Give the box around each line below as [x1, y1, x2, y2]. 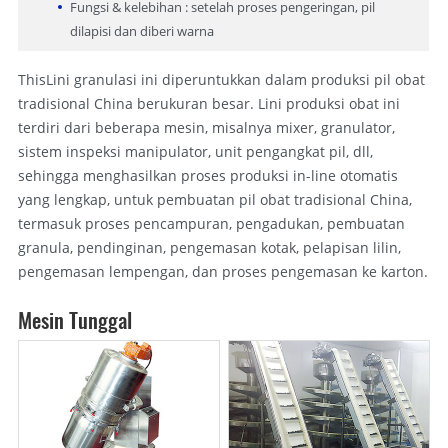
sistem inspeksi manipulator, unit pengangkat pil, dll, [17, 141, 373, 161]
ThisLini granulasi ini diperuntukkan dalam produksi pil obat [17, 69, 425, 89]
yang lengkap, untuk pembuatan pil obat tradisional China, [17, 189, 412, 209]
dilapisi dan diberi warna [69, 21, 214, 40]
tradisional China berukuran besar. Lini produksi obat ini [17, 93, 400, 113]
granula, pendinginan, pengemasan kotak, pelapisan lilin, [17, 237, 401, 257]
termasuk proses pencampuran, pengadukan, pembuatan [17, 213, 405, 233]
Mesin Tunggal [17, 303, 132, 335]
